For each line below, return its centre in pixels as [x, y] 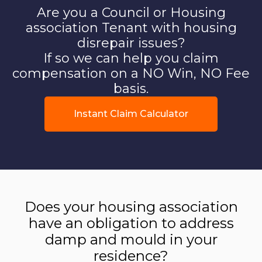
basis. [131, 88]
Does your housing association [131, 206]
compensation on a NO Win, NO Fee [131, 73]
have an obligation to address [131, 223]
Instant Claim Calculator [131, 113]
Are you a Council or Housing [131, 12]
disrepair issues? [131, 43]
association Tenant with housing [131, 27]
